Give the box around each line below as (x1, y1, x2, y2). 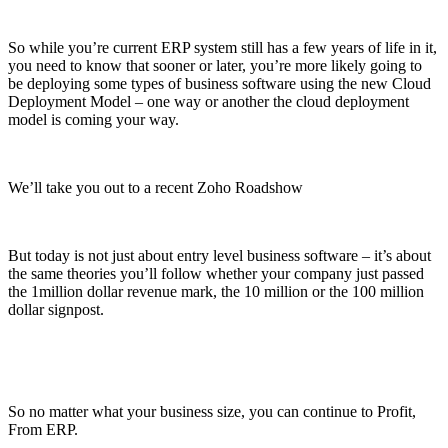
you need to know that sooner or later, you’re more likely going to (8, 56, 422, 74)
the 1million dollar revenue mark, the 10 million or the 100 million (8, 282, 424, 300)
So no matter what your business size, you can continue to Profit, (8, 402, 416, 420)
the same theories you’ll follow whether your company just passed (8, 264, 424, 282)
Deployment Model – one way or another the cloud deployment (8, 92, 409, 110)
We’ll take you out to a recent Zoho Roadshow (8, 178, 303, 196)
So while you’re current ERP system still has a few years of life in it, (8, 38, 437, 56)
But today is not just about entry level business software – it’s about (8, 246, 431, 264)
